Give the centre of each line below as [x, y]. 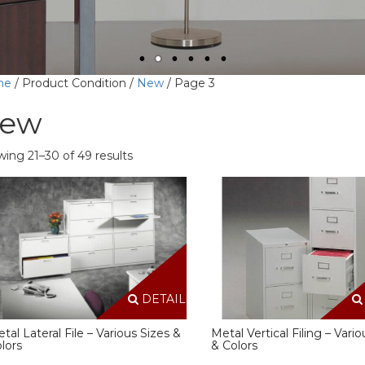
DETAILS [165, 299]
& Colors [234, 345]
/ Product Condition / [74, 83]
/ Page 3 [189, 83]
